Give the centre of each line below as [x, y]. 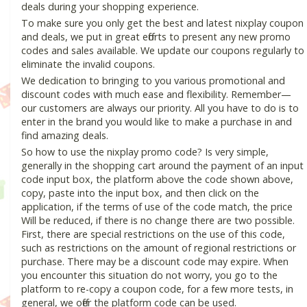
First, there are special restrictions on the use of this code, [153, 234]
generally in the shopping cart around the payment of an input [162, 166]
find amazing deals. [65, 136]
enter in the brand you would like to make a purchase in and [157, 122]
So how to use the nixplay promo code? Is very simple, [145, 152]
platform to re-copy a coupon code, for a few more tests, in [157, 289]
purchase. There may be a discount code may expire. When [155, 262]
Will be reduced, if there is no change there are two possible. [158, 221]
